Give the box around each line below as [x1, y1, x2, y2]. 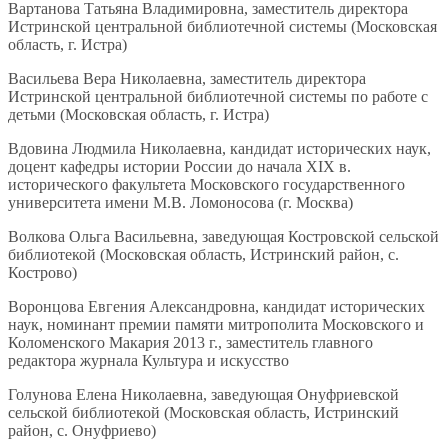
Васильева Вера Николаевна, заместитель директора [8, 70, 366, 88]
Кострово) [8, 264, 77, 282]
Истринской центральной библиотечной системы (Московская [8, 18, 437, 36]
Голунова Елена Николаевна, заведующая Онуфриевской [8, 386, 399, 404]
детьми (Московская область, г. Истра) [8, 106, 269, 124]
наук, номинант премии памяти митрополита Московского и [8, 316, 424, 334]
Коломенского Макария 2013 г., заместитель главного [8, 334, 373, 352]
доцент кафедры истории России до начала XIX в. [8, 158, 351, 176]
